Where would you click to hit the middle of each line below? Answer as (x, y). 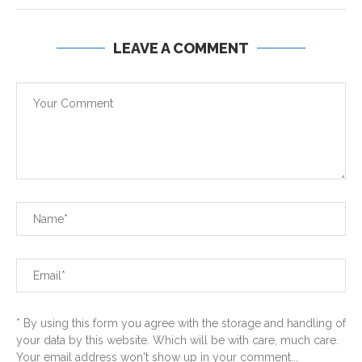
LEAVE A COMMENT (181, 48)
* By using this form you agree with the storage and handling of (181, 323)
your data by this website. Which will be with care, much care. (177, 340)
